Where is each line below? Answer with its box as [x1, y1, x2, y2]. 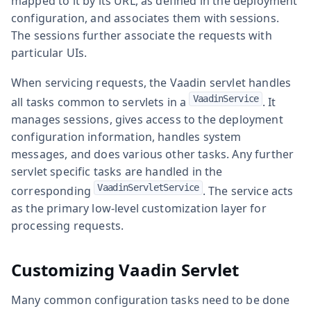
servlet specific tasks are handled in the [11, 163, 223, 179]
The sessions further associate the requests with [11, 27, 272, 43]
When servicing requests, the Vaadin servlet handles [11, 74, 292, 90]
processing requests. [11, 217, 124, 233]
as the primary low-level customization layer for [11, 200, 267, 216]
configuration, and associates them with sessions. [11, 10, 279, 26]
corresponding [11, 183, 94, 199]
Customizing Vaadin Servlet [11, 258, 239, 281]
